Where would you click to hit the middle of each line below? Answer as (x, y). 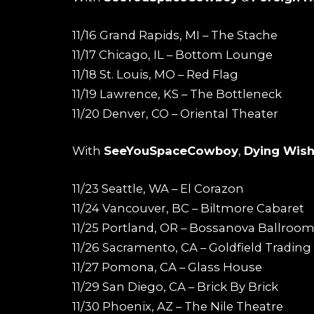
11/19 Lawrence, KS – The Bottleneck (177, 94)
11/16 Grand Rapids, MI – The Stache (175, 35)
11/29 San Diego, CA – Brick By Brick (175, 286)
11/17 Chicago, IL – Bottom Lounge (172, 54)
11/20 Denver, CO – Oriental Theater (175, 113)
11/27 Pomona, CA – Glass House (167, 267)
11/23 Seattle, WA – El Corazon (158, 188)
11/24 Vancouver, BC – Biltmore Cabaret (188, 208)
